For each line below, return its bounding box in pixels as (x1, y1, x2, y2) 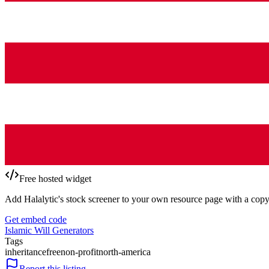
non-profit (61, 247, 98, 258)
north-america (98, 247, 151, 258)
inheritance (5, 247, 46, 258)
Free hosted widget (19, 174, 91, 184)
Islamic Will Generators (5, 225, 94, 236)
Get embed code (5, 214, 67, 225)
